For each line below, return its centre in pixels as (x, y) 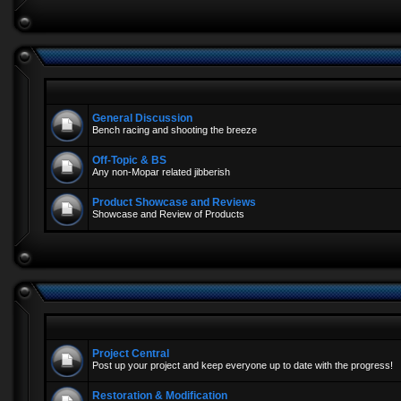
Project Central (131, 354)
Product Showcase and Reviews (174, 202)
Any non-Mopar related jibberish (161, 172)
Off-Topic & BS (129, 160)
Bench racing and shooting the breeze (175, 130)
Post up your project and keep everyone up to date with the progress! (243, 365)
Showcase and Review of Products (168, 214)
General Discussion (142, 118)
